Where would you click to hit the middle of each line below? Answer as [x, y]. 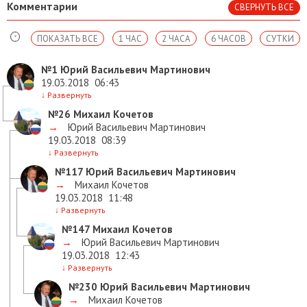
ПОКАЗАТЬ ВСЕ [68, 39]
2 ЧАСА [176, 39]
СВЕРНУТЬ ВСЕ [264, 8]
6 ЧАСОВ [228, 39]
